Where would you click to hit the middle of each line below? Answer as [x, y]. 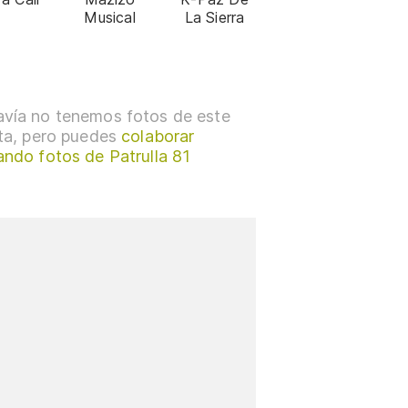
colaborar [158, 137]
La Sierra [214, 18]
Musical [110, 18]
